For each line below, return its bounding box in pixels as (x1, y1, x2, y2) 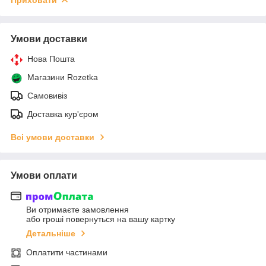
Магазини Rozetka (27, 72, 98, 82)
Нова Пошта (27, 53, 75, 64)
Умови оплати (11, 170, 77, 180)
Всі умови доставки (11, 132, 94, 142)
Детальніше (26, 229, 75, 239)
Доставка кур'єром (27, 109, 99, 119)
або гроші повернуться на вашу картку (26, 214, 175, 224)
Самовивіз (27, 90, 67, 100)
